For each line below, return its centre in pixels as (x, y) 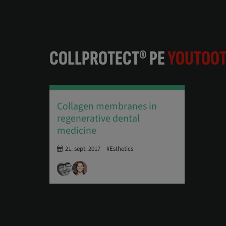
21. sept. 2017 (82, 149)
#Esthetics (120, 149)
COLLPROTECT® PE (108, 58)
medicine (76, 130)
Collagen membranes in (107, 106)
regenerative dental (98, 118)
